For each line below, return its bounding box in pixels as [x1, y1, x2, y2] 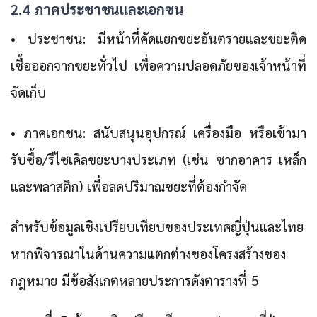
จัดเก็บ [11, 83, 46, 100]
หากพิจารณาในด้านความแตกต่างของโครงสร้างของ [11, 244, 286, 262]
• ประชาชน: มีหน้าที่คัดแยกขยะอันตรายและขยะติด [11, 29, 306, 47]
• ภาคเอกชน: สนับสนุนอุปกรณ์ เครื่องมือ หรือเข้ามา [11, 123, 306, 141]
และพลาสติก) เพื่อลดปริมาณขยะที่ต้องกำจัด [11, 177, 247, 195]
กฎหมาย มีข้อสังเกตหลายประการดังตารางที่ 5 [11, 271, 258, 289]
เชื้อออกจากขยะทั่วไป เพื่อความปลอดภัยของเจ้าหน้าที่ [11, 56, 306, 74]
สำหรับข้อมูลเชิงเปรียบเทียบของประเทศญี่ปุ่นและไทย [11, 217, 304, 235]
